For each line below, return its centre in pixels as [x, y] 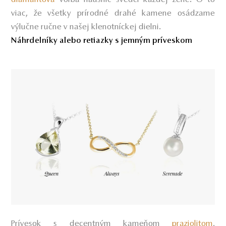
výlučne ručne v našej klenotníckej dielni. [87, 27]
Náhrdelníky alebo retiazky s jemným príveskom [102, 41]
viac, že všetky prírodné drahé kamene [92, 13]
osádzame [196, 13]
